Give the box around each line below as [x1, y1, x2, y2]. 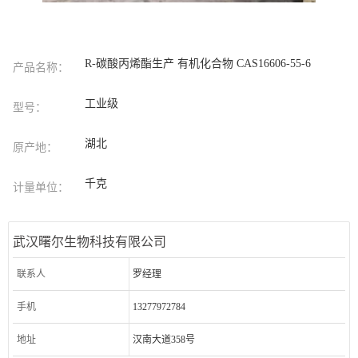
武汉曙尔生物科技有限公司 [13, 235, 167, 249]
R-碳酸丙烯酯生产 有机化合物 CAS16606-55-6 [85, 58, 312, 70]
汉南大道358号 [132, 334, 195, 346]
